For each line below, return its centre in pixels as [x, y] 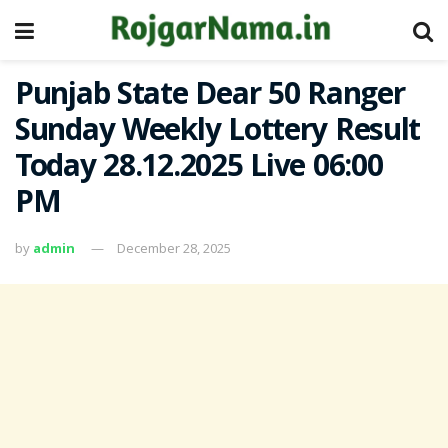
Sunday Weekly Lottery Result [218, 133]
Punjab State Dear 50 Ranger [210, 97]
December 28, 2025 [174, 247]
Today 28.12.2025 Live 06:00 [199, 169]
